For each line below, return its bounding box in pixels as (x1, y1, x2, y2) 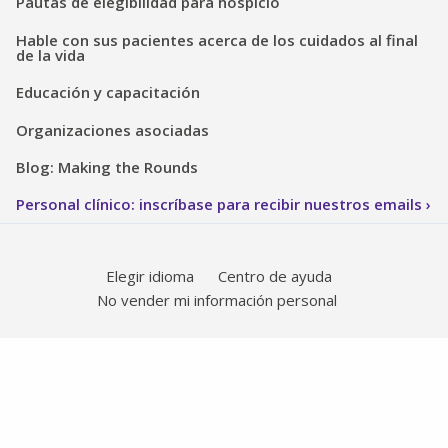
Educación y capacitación (16, 82, 200, 103)
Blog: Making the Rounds (16, 156, 198, 177)
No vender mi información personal (97, 290, 337, 311)
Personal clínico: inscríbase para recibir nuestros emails (16, 194, 422, 215)
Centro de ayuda (218, 266, 332, 287)
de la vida (16, 44, 85, 65)
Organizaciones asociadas (16, 119, 209, 140)
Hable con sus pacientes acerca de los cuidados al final (16, 29, 418, 50)
